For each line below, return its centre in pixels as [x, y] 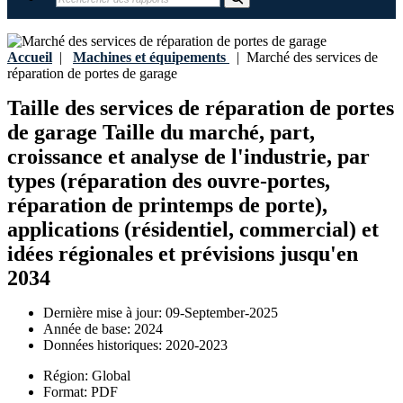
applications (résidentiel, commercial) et [193, 230]
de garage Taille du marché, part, [161, 133]
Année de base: [89, 329]
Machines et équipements [149, 57]
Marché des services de [309, 57]
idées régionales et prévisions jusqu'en [183, 254]
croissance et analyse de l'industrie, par [188, 157]
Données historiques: [104, 345]
